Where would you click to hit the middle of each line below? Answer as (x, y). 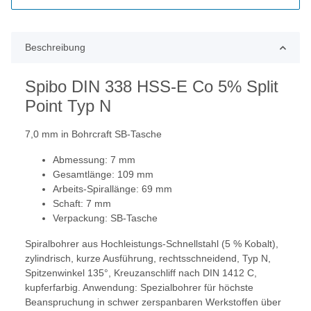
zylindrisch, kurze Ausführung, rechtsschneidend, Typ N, (148, 259)
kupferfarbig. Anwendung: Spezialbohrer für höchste (139, 288)
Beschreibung (55, 48)
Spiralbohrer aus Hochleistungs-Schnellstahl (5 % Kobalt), (152, 244)
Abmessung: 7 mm (94, 160)
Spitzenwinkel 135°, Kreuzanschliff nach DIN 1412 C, (141, 273)
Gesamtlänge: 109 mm (103, 175)
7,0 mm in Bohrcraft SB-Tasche (93, 134)
